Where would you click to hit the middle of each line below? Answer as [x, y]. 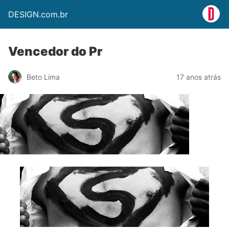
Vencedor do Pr [55, 51]
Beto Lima [43, 77]
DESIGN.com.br [38, 14]
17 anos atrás [199, 77]
